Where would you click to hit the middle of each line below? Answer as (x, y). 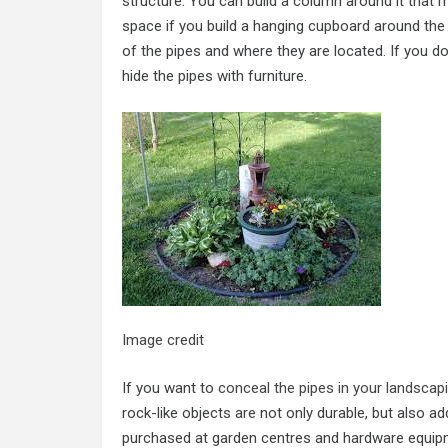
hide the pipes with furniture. (214, 76)
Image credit (163, 340)
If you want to (168, 387)
